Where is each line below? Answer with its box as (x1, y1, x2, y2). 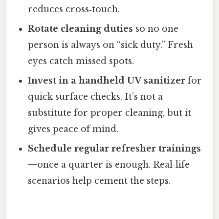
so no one (133, 23, 179, 35)
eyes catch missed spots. (28, 56, 134, 67)
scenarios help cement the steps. (28, 175, 171, 187)
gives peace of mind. (28, 124, 119, 135)
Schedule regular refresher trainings (28, 143, 201, 154)
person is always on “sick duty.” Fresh (28, 40, 194, 51)
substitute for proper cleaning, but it (28, 108, 192, 119)
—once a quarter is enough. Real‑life (28, 159, 190, 171)
